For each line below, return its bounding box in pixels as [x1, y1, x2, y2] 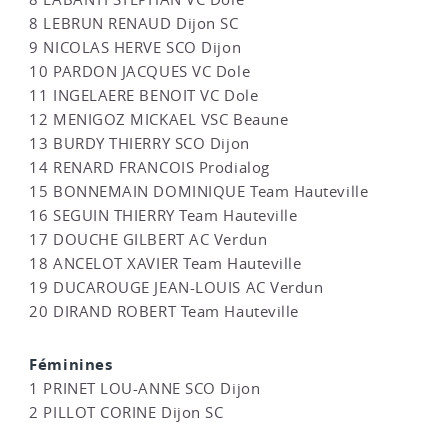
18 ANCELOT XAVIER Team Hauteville [29, 254, 302, 274]
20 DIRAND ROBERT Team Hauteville [29, 302, 299, 322]
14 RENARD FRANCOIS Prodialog [29, 158, 270, 178]
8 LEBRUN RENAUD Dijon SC [29, 14, 239, 34]
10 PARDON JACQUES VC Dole [29, 62, 251, 82]
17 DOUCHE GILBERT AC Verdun [29, 230, 268, 250]
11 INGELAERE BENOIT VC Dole [29, 86, 259, 106]
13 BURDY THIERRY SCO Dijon [29, 134, 250, 154]
